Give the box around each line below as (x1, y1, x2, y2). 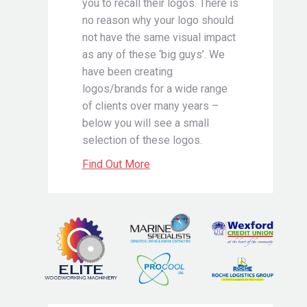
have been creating (82, 64, 173, 78)
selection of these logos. (82, 133, 202, 147)
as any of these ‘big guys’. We (82, 47, 225, 61)
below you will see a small (82, 116, 209, 130)
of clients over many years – (82, 99, 219, 112)
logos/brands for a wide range (82, 82, 228, 95)
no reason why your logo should (82, 13, 234, 27)
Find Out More (82, 157, 150, 171)
